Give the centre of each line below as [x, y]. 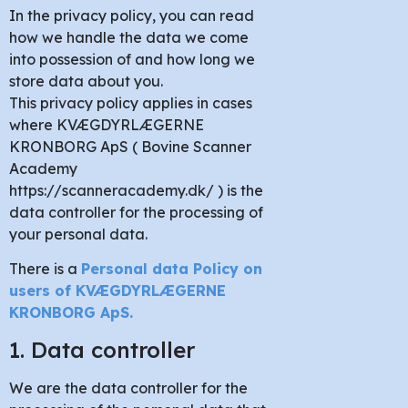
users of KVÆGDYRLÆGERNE [117, 291]
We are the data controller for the [128, 388]
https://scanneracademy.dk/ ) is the [136, 190]
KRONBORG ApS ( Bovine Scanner [130, 147]
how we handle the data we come [129, 37]
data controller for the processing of [136, 212]
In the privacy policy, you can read [132, 15]
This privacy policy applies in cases [131, 103]
